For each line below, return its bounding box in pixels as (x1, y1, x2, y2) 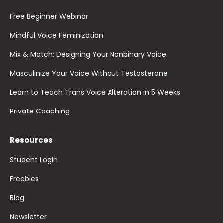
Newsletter (10, 212, 47, 222)
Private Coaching (10, 106, 70, 116)
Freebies (10, 174, 39, 184)
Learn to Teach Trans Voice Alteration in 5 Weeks (10, 87, 180, 98)
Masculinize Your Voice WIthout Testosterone (10, 68, 168, 79)
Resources (10, 135, 53, 146)
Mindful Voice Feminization (10, 30, 103, 41)
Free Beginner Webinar (10, 11, 88, 22)
